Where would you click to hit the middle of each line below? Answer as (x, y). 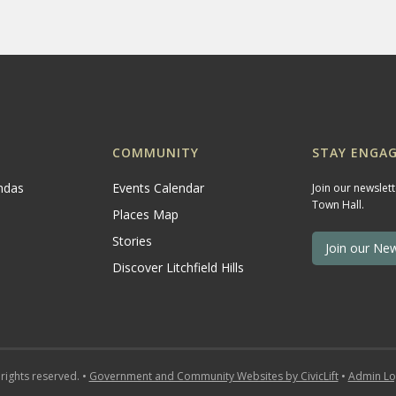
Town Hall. (339, 205)
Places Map (145, 214)
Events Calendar (158, 188)
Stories (132, 241)
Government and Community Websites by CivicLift (213, 376)
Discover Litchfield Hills (178, 267)
